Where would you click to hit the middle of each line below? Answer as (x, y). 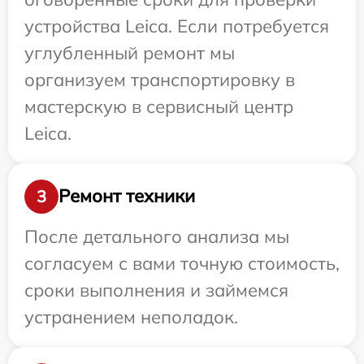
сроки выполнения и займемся (156, 290)
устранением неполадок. (131, 316)
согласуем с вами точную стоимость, (182, 263)
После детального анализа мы (157, 236)
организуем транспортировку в (160, 79)
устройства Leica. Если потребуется (177, 26)
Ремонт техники (127, 196)
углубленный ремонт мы (130, 52)
